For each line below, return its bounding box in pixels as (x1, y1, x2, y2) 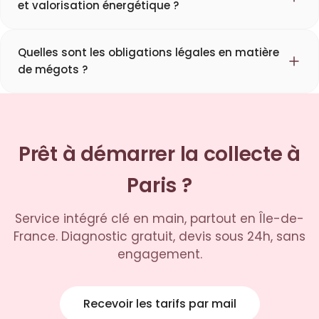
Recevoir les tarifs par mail (83, 296, 236, 313)
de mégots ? (18, 62, 88, 78)
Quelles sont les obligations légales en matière (18, 45, 279, 61)
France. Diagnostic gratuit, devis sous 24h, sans (14, 228, 305, 246)
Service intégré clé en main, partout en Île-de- (15, 210, 304, 228)
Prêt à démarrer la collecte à (19, 140, 300, 169)
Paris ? (127, 172, 192, 200)
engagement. (117, 246, 202, 263)
